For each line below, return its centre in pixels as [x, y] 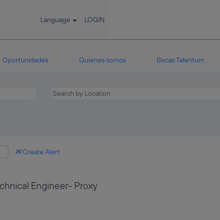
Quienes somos [102, 60]
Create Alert [41, 152]
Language [56, 20]
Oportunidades [25, 60]
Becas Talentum [180, 60]
